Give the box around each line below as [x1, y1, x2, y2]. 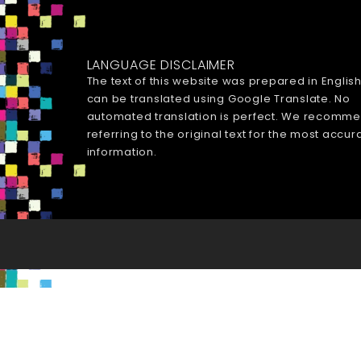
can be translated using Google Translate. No [86, 90, 351, 106]
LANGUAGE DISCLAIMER [86, 55, 236, 74]
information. [86, 143, 157, 160]
